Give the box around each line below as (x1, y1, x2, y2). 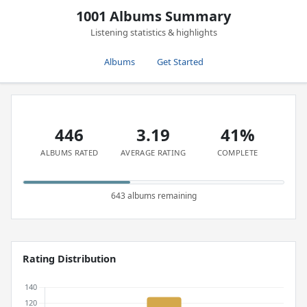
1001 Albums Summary (76, 7, 231, 25)
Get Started (156, 56, 204, 68)
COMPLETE (217, 147, 258, 158)
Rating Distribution (23, 252, 116, 265)
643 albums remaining (110, 190, 197, 201)
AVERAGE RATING (121, 147, 186, 158)
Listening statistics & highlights (90, 26, 217, 38)
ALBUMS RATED (40, 147, 99, 158)
